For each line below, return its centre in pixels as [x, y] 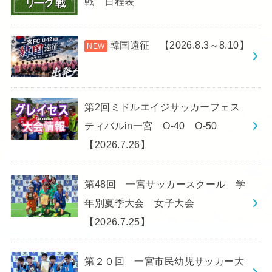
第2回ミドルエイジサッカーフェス [162, 107]
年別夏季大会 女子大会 [144, 203]
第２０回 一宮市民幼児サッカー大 [165, 261]
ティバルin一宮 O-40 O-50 [151, 126]
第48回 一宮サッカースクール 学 [165, 184]
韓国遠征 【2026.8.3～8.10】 [179, 45]
